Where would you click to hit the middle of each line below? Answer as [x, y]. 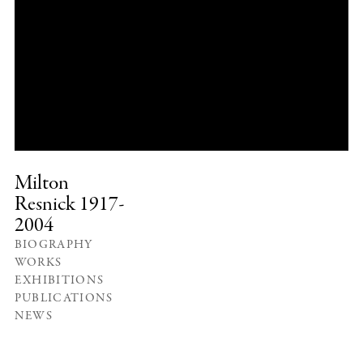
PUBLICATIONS [64, 299]
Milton [41, 184]
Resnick [47, 205]
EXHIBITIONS [59, 281]
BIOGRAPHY [53, 246]
